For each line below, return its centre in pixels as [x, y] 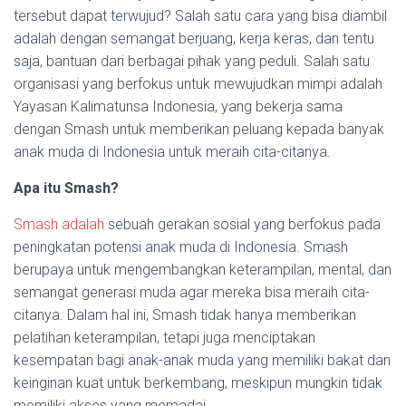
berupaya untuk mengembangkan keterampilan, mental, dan [203, 270]
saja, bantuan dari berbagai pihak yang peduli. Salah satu [192, 61]
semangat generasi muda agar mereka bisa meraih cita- [192, 292]
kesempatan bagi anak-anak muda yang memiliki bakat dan [202, 360]
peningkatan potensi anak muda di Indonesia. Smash [181, 247]
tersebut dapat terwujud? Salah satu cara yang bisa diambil [200, 16]
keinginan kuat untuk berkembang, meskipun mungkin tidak [198, 383]
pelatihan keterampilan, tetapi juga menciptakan [164, 338]
